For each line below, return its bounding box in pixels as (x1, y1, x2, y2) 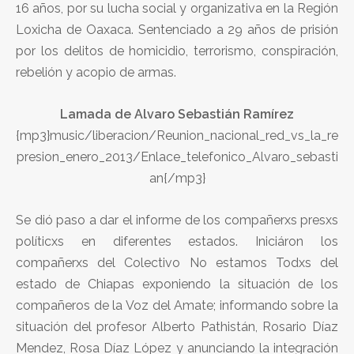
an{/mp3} (149, 170, 205, 186)
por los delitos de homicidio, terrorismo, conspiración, (16, 43, 338, 58)
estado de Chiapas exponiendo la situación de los (16, 276, 338, 292)
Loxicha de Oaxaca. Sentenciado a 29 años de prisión (16, 21, 338, 37)
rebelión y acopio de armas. (16, 64, 176, 80)
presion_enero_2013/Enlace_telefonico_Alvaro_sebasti (16, 149, 338, 164)
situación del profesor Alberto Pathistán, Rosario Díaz (16, 318, 338, 334)
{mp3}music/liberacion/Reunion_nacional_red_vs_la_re (16, 127, 338, 143)
